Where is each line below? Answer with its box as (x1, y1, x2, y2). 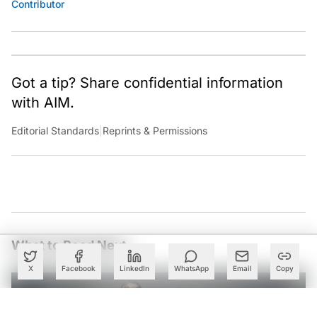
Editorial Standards (11, 124, 99, 137)
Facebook (62, 264, 96, 272)
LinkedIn (120, 264, 150, 272)
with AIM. (11, 93, 74, 111)
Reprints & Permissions (103, 124, 207, 137)
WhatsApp (173, 264, 209, 272)
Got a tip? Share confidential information (11, 74, 283, 91)
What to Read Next (11, 237, 127, 253)
